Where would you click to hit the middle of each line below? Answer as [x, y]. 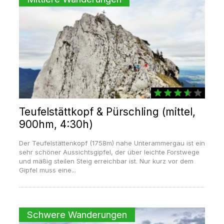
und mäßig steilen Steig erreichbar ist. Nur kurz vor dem [106, 161]
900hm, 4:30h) [56, 124]
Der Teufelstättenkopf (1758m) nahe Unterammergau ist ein [112, 143]
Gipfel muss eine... [47, 170]
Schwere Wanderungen [77, 215]
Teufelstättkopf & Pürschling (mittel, [107, 112]
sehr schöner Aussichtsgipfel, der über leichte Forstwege [109, 152]
